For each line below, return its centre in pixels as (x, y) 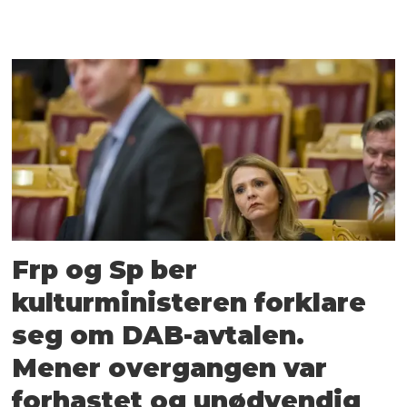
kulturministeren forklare (189, 302)
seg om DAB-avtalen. (159, 335)
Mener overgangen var (170, 367)
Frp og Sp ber (105, 269)
